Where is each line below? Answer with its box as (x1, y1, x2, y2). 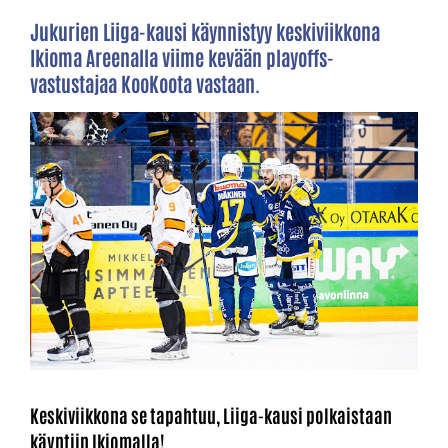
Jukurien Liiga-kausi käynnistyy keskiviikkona (30, 17, 380, 44)
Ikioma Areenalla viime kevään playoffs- (30, 43, 334, 70)
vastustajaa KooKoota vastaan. (30, 69, 260, 96)
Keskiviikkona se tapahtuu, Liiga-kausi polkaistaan (30, 402, 392, 427)
